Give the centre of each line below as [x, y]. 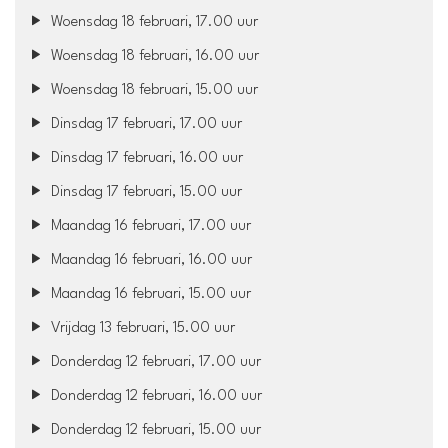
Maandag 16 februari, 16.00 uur [150, 260]
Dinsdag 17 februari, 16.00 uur [145, 158]
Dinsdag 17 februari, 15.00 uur [145, 192]
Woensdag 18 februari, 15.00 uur [153, 90]
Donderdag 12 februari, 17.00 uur [154, 362]
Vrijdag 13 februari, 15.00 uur [141, 328]
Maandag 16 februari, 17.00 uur [149, 226]
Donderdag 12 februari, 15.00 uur [154, 430]
